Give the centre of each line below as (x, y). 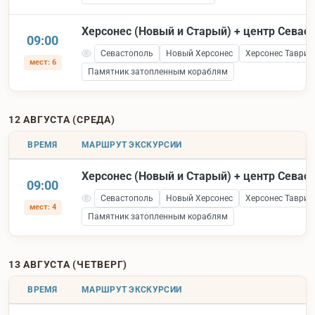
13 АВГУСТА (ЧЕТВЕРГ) (68, 264)
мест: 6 (43, 62)
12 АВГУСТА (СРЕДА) (62, 119)
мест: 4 (43, 207)
